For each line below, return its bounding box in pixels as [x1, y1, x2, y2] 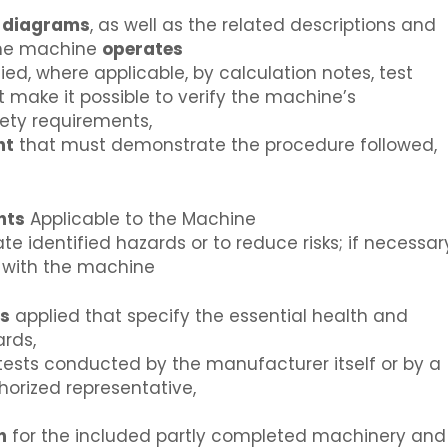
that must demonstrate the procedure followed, [14, 133, 437, 158]
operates [102, 37, 183, 62]
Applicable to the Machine [25, 206, 256, 231]
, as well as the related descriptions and [90, 13, 436, 38]
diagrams [2, 13, 90, 38]
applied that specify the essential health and [10, 304, 408, 329]
